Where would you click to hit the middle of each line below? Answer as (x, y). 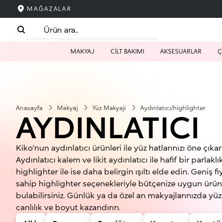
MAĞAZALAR (49, 9)
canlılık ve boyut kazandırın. (68, 207)
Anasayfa (30, 108)
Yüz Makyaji (110, 108)
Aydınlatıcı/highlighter (173, 108)
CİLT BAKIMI (127, 51)
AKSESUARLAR (181, 51)
